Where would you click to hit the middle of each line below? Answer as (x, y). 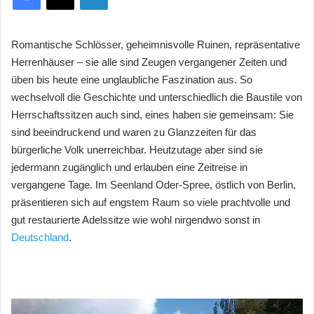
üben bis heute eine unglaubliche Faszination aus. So (132, 79)
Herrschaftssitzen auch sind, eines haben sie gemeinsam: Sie (152, 114)
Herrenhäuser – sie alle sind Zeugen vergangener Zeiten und (149, 62)
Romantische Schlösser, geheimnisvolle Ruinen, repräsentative (156, 44)
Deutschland (40, 237)
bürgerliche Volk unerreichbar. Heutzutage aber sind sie (137, 149)
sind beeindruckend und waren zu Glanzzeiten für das (134, 132)
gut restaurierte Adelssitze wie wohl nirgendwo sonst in (136, 219)
